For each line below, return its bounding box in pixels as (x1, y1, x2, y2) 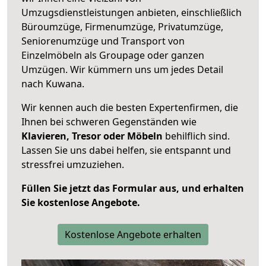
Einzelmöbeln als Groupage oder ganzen (21, 48, 204, 62)
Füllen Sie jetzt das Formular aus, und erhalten (21, 181, 244, 195)
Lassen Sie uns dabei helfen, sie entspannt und (21, 143, 231, 157)
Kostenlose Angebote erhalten (65, 227, 201, 241)
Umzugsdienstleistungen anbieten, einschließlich (21, 5, 242, 19)
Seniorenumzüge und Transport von (21, 34, 185, 47)
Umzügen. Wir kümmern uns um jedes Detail (21, 62, 223, 76)
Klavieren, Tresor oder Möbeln (21, 129, 163, 142)
